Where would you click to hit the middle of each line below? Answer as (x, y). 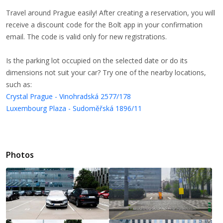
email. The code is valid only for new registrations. (86, 37)
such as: (19, 84)
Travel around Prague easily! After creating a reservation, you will (111, 13)
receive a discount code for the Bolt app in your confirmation (104, 25)
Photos (20, 155)
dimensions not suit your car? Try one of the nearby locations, (106, 72)
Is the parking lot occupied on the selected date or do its (97, 60)
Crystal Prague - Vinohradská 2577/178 (68, 96)
